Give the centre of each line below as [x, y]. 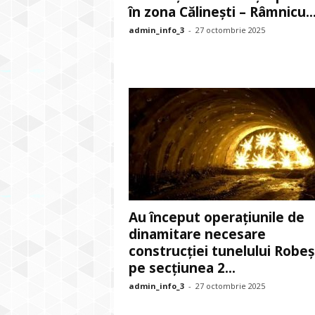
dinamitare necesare [197, 234]
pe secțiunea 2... [182, 268]
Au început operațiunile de [216, 217]
